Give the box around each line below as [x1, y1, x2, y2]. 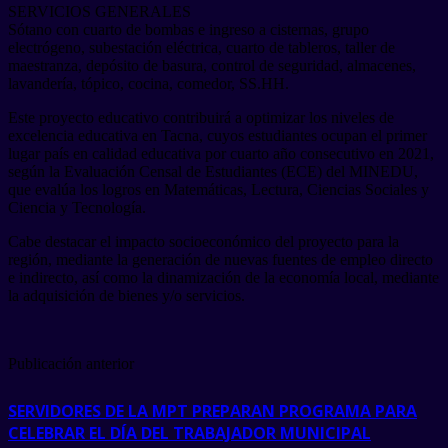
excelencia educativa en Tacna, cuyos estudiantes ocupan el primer [8, 126, 427, 144]
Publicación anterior [8, 354, 134, 372]
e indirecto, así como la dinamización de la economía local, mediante [8, 268, 439, 286]
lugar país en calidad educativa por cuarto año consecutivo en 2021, [8, 144, 434, 162]
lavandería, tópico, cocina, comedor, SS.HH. [8, 74, 289, 92]
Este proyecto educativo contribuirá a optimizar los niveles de [8, 108, 394, 126]
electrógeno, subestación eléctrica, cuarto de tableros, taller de [8, 38, 395, 56]
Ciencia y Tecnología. [8, 198, 146, 216]
